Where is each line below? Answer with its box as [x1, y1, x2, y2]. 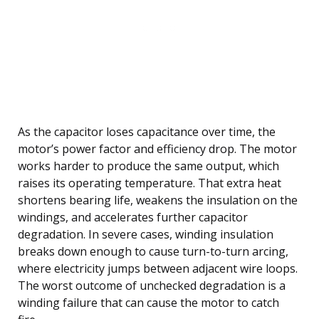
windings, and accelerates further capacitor [18, 209, 248, 226]
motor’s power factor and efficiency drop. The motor [18, 141, 297, 157]
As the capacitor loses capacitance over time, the [18, 124, 276, 140]
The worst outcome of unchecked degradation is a [18, 278, 286, 294]
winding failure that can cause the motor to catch [18, 295, 279, 311]
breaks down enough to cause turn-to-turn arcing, [18, 244, 288, 260]
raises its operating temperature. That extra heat [18, 175, 281, 192]
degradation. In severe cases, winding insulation [18, 226, 273, 243]
